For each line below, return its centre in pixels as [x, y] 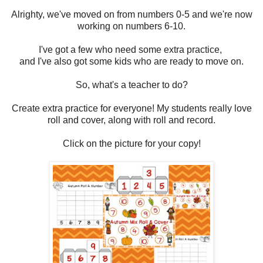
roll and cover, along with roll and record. [131, 120]
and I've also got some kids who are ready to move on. [131, 61]
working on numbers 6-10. [131, 26]
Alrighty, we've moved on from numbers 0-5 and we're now [131, 14]
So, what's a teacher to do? [131, 85]
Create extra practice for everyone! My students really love [131, 108]
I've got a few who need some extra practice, [131, 49]
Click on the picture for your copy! [131, 143]
